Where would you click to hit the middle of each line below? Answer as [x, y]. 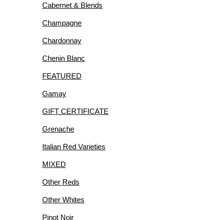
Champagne [62, 23]
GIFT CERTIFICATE [75, 111]
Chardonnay [62, 41]
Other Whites [63, 200]
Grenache [58, 129]
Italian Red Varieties [74, 147]
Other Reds [61, 182]
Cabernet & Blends [72, 5]
